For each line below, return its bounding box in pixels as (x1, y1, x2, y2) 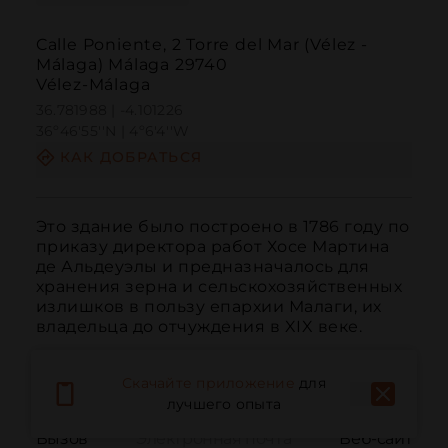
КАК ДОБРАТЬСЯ (59, 148, 203, 167)
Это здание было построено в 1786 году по (35, 216, 410, 236)
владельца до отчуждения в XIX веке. (35, 316, 363, 336)
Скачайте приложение (122, 374, 295, 393)
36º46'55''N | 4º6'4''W (35, 122, 190, 141)
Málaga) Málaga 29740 (35, 55, 228, 75)
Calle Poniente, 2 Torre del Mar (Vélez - (35, 35, 368, 55)
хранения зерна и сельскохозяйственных (35, 276, 403, 296)
